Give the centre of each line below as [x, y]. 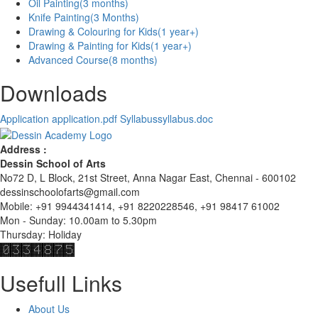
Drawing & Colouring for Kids [93, 32]
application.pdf [84, 119]
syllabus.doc [185, 119]
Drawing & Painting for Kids [89, 46]
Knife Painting [59, 17]
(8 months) [133, 60]
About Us [49, 308]
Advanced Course [68, 60]
